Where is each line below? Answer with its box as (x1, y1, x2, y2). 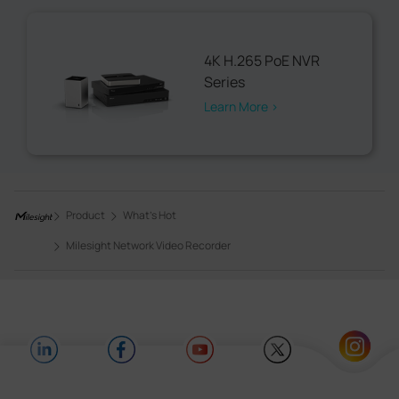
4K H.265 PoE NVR (204, 51, 321, 71)
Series (204, 72, 246, 93)
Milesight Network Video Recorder (66, 237, 231, 253)
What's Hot (123, 207, 176, 223)
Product (66, 207, 105, 223)
